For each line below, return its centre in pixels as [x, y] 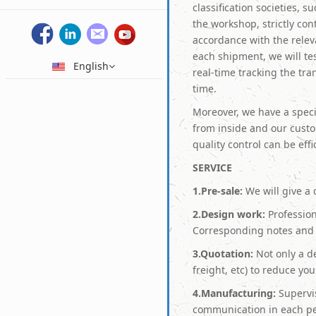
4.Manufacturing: [235, 293]
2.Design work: [229, 214]
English [87, 66]
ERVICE [215, 167]
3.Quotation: [223, 253]
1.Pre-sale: [218, 190]
